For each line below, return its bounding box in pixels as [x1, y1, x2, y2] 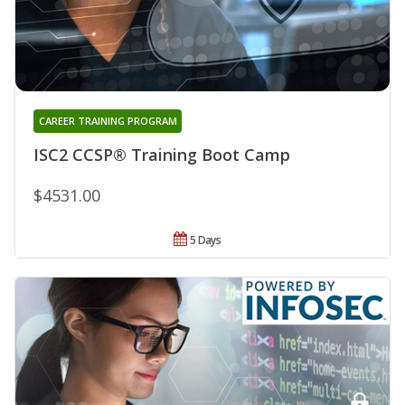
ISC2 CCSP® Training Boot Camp [33, 143, 290, 165]
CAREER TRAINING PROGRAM [38, 113, 177, 127]
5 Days [190, 231, 221, 248]
